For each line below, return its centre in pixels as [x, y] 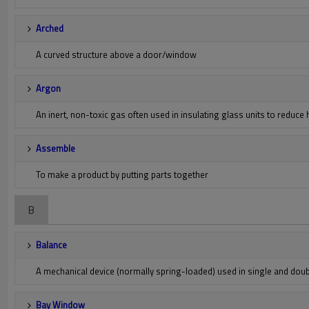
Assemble [56, 148]
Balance [51, 245]
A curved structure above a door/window [116, 54]
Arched [50, 28]
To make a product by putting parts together [122, 175]
